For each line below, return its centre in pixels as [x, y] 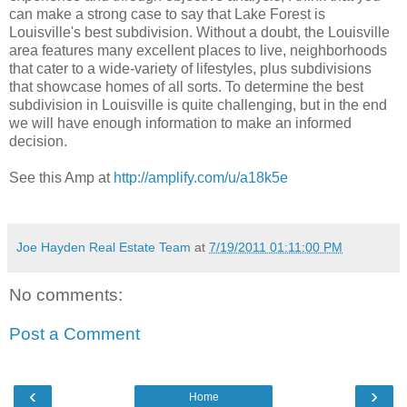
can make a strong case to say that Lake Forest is [167, 14]
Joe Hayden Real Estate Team [104, 247]
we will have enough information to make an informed [180, 123]
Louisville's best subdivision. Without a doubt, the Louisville [199, 32]
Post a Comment [74, 334]
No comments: [66, 294]
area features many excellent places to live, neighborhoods [198, 50]
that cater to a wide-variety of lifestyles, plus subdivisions [190, 68]
